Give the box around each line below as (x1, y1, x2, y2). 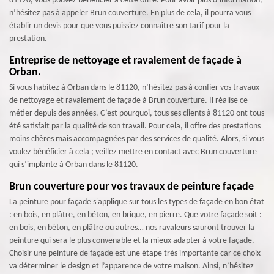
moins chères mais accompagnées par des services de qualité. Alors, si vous (9, 135, 264, 144)
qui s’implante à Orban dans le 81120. (9, 160, 138, 169)
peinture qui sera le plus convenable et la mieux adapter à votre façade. (9, 236, 254, 245)
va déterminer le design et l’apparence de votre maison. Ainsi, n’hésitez (9, 262, 254, 271)
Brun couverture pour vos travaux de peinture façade (9, 181, 254, 193)
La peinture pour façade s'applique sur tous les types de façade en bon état (9, 198, 264, 207)
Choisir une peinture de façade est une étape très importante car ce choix (9, 249, 261, 258)
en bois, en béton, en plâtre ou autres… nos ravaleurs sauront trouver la (9, 223, 254, 232)
